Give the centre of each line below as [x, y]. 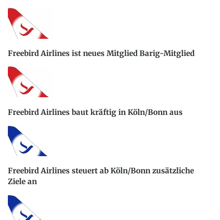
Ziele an [22, 182]
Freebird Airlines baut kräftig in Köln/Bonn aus [95, 112]
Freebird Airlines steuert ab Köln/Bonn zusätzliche [101, 171]
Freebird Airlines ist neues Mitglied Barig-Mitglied [101, 54]
